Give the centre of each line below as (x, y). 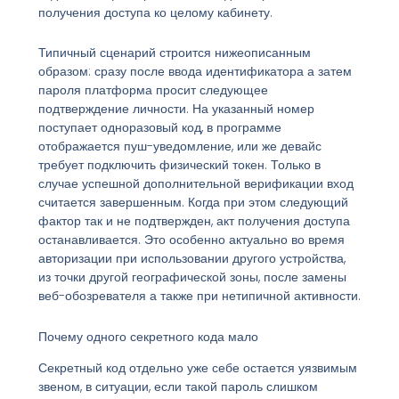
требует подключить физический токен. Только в (179, 165)
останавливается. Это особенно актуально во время (191, 240)
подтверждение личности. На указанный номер (176, 109)
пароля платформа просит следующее (153, 90)
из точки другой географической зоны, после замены (192, 277)
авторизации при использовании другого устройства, (191, 259)
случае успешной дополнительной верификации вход (195, 184)
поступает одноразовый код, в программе (159, 128)
